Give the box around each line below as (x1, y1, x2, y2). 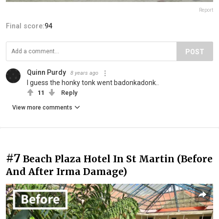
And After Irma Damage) (6, 165, 127, 177)
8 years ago (70, 69, 98, 76)
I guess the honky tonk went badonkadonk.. (27, 78, 159, 87)
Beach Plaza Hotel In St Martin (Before (23, 153, 213, 165)
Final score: (6, 22, 44, 30)
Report (199, 7, 213, 13)
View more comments (12, 104, 72, 111)
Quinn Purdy (27, 68, 66, 76)
